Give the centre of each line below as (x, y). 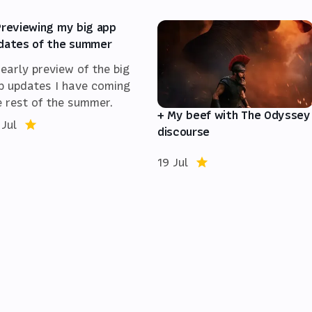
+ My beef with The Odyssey (234, 115)
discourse (184, 131)
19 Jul (173, 162)
